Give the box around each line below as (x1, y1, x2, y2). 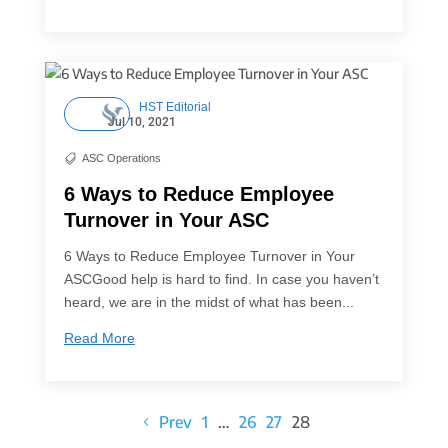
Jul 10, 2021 (107, 114, 176, 129)
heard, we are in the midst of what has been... (63, 293, 354, 310)
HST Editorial (138, 99, 211, 114)
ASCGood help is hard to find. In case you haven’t (63, 270, 379, 287)
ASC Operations (81, 152, 161, 165)
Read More (63, 329, 135, 346)
